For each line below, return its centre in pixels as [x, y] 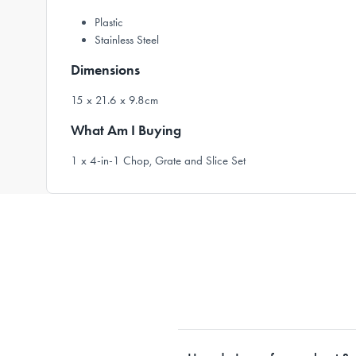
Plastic [109, 22]
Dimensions [105, 70]
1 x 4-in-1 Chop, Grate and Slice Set [158, 161]
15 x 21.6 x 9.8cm [114, 100]
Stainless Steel [127, 40]
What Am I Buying [126, 130]
